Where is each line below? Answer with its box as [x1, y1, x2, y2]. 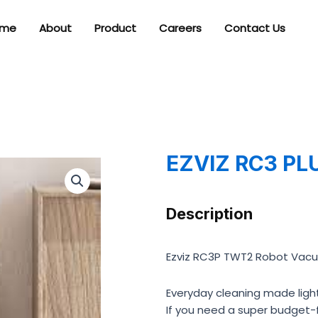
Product [94, 21, 136, 35]
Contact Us [224, 21, 285, 35]
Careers [158, 21, 202, 35]
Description [166, 204, 253, 223]
